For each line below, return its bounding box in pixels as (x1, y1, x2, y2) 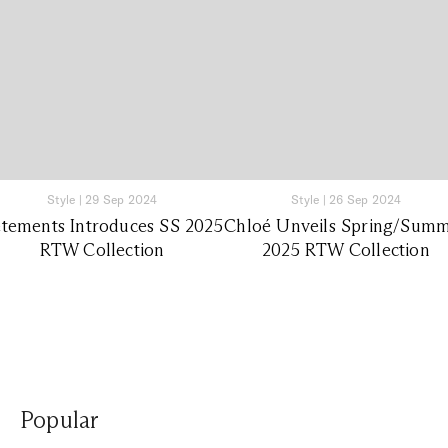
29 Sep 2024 (85, 192, 158, 207)
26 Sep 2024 (329, 192, 402, 207)
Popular (20, 405, 100, 434)
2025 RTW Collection (262, 239, 430, 261)
